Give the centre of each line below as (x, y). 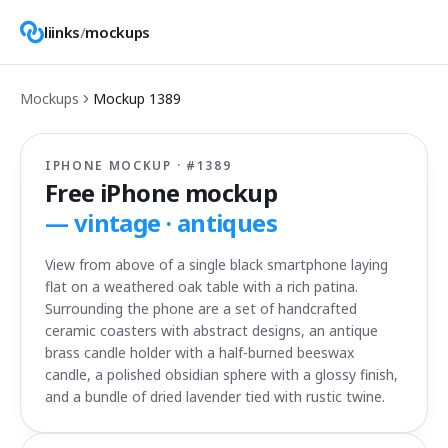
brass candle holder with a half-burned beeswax (199, 352)
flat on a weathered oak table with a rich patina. (201, 286)
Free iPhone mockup (161, 192)
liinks (62, 32)
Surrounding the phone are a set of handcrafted (201, 308)
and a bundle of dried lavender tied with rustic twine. (215, 396)
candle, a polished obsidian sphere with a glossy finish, (221, 374)
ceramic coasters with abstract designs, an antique (211, 330)
